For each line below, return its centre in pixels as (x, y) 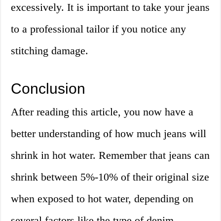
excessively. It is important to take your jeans (110, 7)
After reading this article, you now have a (102, 112)
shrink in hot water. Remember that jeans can (110, 155)
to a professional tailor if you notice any (99, 29)
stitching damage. (50, 51)
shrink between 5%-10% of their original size (110, 177)
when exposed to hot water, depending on (102, 199)
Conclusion (48, 89)
